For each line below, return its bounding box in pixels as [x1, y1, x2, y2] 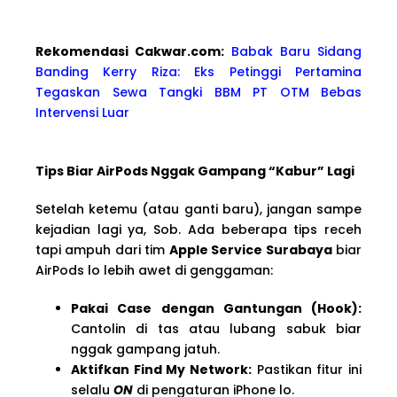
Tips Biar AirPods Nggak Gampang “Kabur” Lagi [35, 161, 354, 180]
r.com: [181, 42, 231, 60]
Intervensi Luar [35, 103, 129, 121]
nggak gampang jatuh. [71, 339, 220, 358]
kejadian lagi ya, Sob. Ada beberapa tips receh [35, 220, 362, 238]
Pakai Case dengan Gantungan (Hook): [71, 299, 362, 317]
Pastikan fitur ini [252, 360, 362, 378]
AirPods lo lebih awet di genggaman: [35, 261, 273, 279]
